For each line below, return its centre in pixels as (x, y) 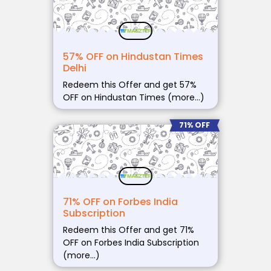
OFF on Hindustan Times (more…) (133, 98)
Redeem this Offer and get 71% (128, 230)
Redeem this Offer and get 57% (129, 85)
